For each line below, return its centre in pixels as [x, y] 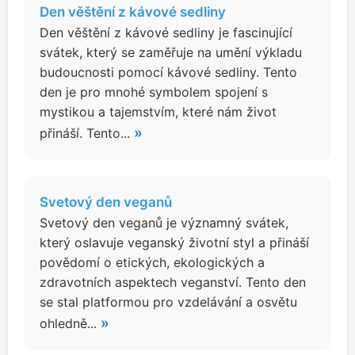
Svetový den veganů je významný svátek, [164, 223]
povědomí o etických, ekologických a [152, 262]
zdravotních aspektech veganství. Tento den [173, 282]
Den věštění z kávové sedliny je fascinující [166, 32]
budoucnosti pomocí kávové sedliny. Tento [168, 72]
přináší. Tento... [87, 133]
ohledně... [70, 323]
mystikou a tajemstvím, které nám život [158, 112]
